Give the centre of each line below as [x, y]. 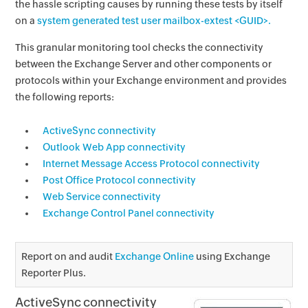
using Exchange [232, 257]
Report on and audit [68, 257]
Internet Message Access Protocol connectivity [152, 164]
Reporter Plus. [54, 273]
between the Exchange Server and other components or [144, 64]
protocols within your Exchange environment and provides [151, 80]
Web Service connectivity [102, 197]
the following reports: [65, 97]
